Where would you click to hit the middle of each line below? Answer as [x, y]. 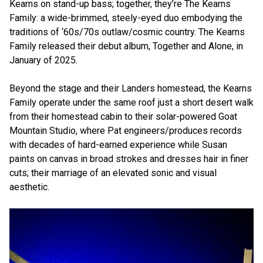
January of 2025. [43, 60]
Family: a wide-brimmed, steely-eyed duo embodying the [126, 18]
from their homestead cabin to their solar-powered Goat [123, 117]
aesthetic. [29, 187]
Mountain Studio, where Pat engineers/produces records [126, 131]
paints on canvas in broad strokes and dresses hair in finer [129, 159]
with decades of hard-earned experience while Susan [118, 145]
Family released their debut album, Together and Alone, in [126, 46]
